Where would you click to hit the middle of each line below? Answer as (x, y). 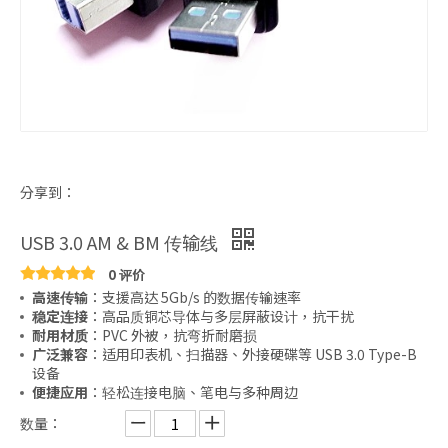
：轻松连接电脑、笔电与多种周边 (193, 392)
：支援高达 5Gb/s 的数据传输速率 (194, 297)
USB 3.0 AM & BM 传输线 (121, 242)
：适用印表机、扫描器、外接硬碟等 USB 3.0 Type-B (252, 354)
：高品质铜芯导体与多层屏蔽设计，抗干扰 (221, 316)
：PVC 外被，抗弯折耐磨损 (172, 335)
